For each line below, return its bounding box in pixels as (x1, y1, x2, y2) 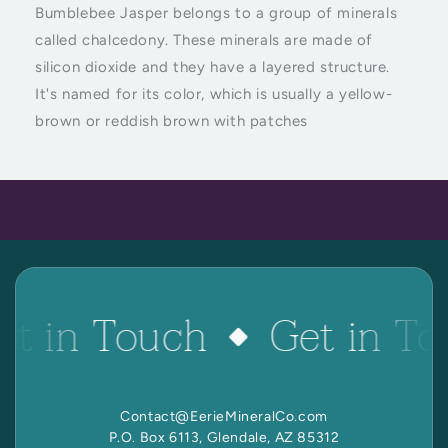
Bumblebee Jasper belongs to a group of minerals (35, 3, 398, 22)
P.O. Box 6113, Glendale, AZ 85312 (108, 429, 340, 446)
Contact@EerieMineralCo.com (120, 408, 328, 425)
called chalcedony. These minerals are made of (35, 30, 374, 49)
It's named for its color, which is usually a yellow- (35, 84, 393, 103)
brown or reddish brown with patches (35, 111, 309, 130)
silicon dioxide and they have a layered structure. (35, 57, 391, 76)
